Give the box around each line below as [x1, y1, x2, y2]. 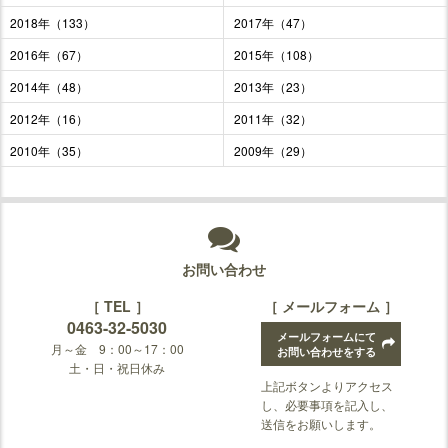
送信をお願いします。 [261, 415, 381, 433]
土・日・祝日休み [69, 359, 165, 377]
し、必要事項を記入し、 [261, 396, 393, 414]
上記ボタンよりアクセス [261, 377, 393, 395]
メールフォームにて [276, 329, 376, 345]
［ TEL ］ [85, 296, 149, 317]
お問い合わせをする [276, 344, 376, 360]
